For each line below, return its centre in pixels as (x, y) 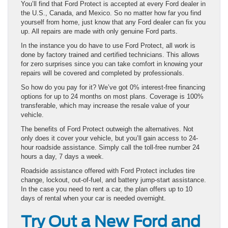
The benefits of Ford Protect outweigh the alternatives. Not (107, 129)
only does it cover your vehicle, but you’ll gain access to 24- (109, 138)
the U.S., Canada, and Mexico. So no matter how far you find (111, 13)
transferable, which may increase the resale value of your (105, 105)
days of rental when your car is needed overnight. (93, 198)
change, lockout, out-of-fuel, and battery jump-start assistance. (113, 180)
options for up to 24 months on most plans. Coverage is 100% (112, 96)
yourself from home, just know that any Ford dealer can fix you (113, 22)
